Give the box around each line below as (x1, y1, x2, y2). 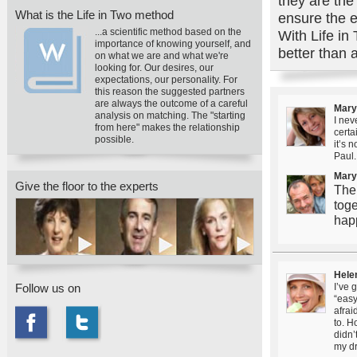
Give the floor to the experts (15, 179, 159, 193)
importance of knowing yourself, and (95, 38, 251, 49)
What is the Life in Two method (15, 8, 174, 22)
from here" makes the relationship (95, 122, 240, 133)
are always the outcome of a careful (95, 98, 248, 109)
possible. (95, 134, 134, 145)
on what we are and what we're (95, 50, 229, 61)
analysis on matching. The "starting (95, 110, 245, 121)
